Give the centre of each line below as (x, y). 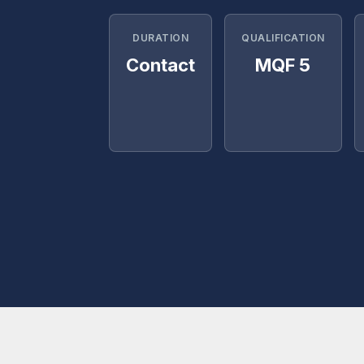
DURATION (160, 38)
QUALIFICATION (283, 38)
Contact (160, 65)
